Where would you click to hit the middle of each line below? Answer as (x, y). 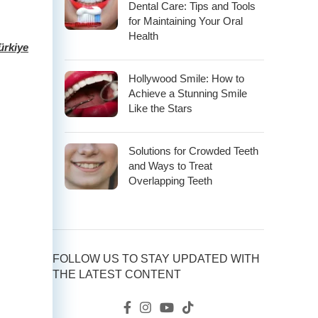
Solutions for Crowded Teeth (193, 151)
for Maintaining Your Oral (186, 21)
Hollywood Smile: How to (186, 79)
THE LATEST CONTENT (117, 275)
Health (143, 36)
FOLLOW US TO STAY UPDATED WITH (156, 259)
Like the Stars (160, 109)
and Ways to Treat (170, 166)
